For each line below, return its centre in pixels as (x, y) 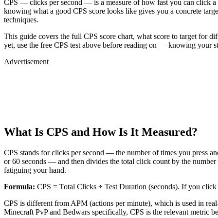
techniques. (21, 20)
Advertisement (26, 62)
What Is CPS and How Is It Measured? (101, 132)
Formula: (19, 187)
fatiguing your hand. (35, 170)
